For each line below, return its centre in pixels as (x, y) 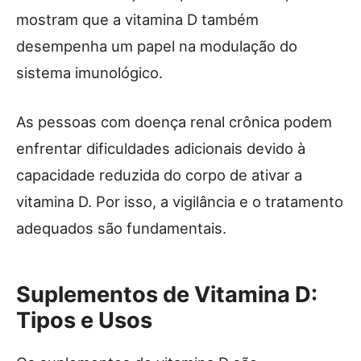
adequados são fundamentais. (121, 228)
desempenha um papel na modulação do (157, 46)
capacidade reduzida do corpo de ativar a (159, 174)
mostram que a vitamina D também (137, 19)
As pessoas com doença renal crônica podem (174, 121)
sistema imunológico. (89, 72)
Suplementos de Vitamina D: (167, 294)
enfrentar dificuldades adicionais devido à (161, 148)
